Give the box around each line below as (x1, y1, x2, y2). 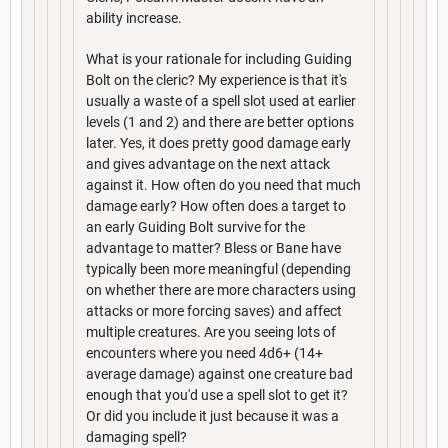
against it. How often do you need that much (86, 176, 361, 193)
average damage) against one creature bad (86, 365, 353, 382)
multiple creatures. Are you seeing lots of (86, 323, 336, 340)
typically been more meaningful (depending (86, 260, 351, 277)
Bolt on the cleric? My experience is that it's (86, 71, 347, 88)
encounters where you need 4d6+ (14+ (86, 344, 323, 361)
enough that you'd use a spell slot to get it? (86, 386, 348, 403)
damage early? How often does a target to (86, 197, 346, 214)
